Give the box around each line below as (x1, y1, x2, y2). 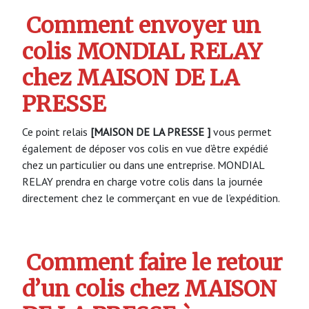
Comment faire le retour (26, 249, 283, 277)
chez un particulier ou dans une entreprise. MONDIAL (22, 157, 264, 172)
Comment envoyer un (26, 12, 261, 40)
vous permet (210, 124, 272, 139)
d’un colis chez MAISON (22, 275, 277, 303)
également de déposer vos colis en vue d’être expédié (22, 141, 268, 155)
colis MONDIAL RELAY (22, 38, 262, 66)
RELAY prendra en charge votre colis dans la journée (22, 174, 263, 188)
